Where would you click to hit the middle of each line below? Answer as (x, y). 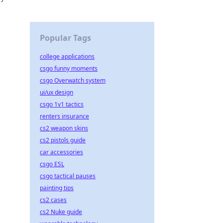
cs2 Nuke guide (61, 212)
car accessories (61, 152)
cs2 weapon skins (64, 128)
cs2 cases (53, 200)
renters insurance (64, 116)
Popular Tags (65, 38)
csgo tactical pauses (68, 176)
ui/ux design (56, 92)
